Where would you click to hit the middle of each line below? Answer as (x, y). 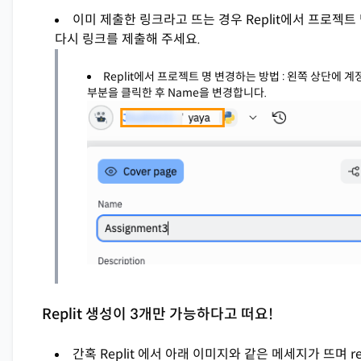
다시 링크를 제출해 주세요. (128, 39)
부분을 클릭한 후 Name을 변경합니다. (177, 93)
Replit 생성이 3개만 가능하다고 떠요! (158, 315)
